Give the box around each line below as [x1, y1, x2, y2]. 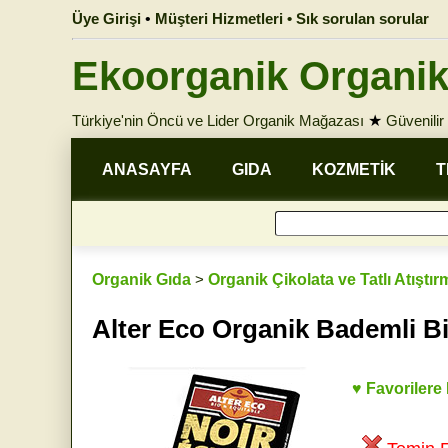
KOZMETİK [312, 161, 396, 178]
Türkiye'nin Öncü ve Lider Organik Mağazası [72, 112, 364, 129]
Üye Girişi [72, 10, 141, 27]
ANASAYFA [102, 161, 192, 178]
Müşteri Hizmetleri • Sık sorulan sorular [155, 10, 429, 27]
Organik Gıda [92, 271, 191, 288]
